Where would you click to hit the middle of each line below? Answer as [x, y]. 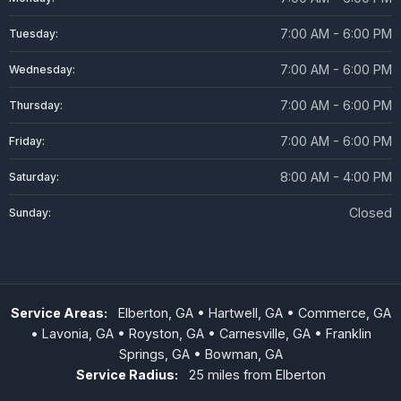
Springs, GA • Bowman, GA [200, 354]
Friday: [27, 141]
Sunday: [30, 213]
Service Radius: [127, 375]
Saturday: [34, 177]
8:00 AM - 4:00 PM [336, 177]
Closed [371, 213]
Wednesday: [42, 69]
